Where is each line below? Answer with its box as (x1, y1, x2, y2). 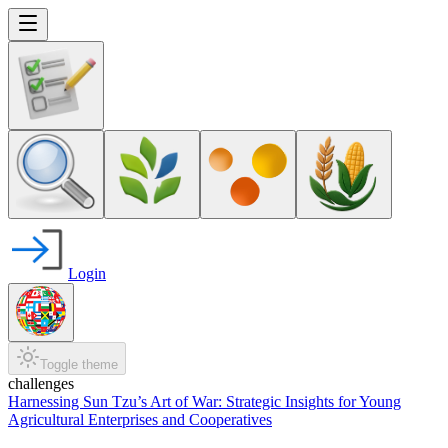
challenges (8, 375, 74, 392)
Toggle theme (40, 357, 118, 372)
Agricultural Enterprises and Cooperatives (8, 411, 272, 428)
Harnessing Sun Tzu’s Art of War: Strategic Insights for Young (8, 393, 401, 410)
